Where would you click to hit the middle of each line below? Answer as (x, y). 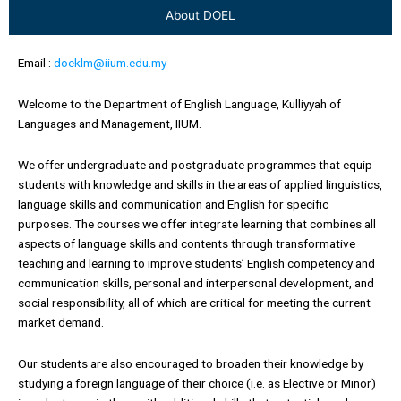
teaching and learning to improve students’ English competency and (196, 263)
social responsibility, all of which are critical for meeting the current (194, 302)
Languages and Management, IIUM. (110, 123)
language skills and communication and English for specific (173, 204)
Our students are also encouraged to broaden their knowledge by (191, 363)
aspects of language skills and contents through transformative (187, 243)
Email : (36, 62)
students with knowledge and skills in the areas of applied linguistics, (200, 184)
